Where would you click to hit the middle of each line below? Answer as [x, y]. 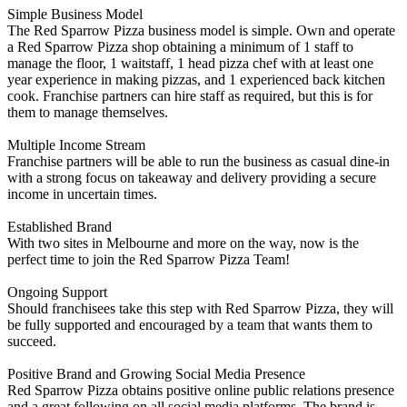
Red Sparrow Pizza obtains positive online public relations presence [201, 390]
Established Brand [60, 226]
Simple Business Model [75, 14]
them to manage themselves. [88, 112]
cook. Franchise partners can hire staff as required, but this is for [190, 95]
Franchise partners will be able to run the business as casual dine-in [199, 161]
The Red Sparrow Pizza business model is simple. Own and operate [201, 30]
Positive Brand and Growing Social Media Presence [156, 373]
